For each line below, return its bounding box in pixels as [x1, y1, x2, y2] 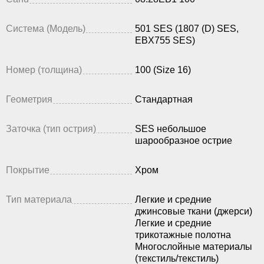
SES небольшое [135, 124, 206, 134]
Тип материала [6, 194, 72, 205]
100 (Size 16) [135, 65, 191, 75]
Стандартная [135, 94, 193, 105]
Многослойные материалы [135, 242, 252, 252]
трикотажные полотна [135, 230, 231, 240]
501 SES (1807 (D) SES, [135, 24, 239, 34]
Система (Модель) [6, 24, 85, 34]
